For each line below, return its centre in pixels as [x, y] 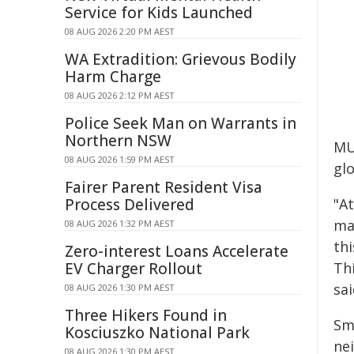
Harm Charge [113, 77]
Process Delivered [130, 205]
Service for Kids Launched [159, 13]
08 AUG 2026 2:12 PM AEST [120, 95]
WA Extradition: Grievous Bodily [181, 59]
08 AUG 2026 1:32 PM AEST [120, 223]
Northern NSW [118, 141]
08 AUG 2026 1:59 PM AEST [120, 159]
